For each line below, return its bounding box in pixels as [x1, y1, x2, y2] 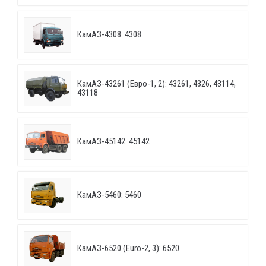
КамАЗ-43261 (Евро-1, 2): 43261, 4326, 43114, [77, 78, 236, 90]
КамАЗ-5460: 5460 [77, 189, 141, 201]
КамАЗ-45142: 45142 [77, 136, 150, 147]
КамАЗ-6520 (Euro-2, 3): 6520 [77, 243, 179, 254]
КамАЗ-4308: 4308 [77, 29, 141, 40]
